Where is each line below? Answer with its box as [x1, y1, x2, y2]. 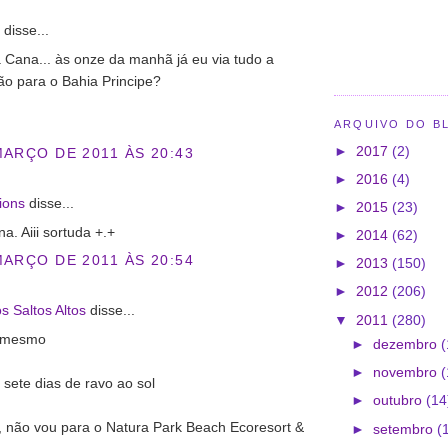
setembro [373, 420, 438, 437]
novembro [373, 364, 442, 381]
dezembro [373, 336, 442, 353]
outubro [373, 392, 427, 409]
